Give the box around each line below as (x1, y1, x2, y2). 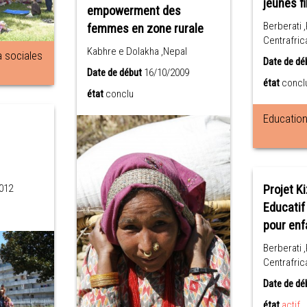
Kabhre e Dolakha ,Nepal (86, 45, 187, 58)
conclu (105, 88, 134, 100)
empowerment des (86, 3, 181, 19)
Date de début (86, 66, 142, 79)
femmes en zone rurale (86, 21, 204, 36)
